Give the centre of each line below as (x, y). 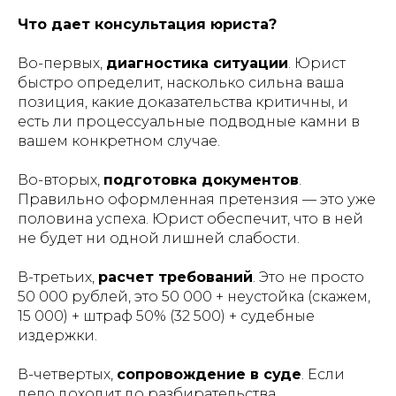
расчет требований (175, 277)
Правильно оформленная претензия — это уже (197, 199)
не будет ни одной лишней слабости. (159, 238)
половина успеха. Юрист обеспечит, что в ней (190, 219)
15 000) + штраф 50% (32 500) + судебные (166, 316)
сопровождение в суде (209, 374)
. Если (323, 374)
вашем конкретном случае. (119, 141)
